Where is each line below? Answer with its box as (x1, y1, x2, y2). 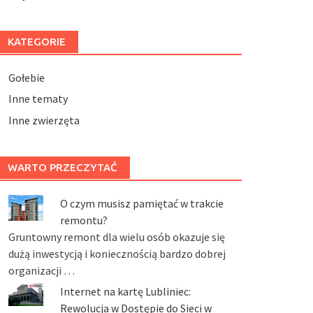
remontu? (59, 212, 108, 227)
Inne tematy (8, 92, 68, 106)
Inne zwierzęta (8, 112, 80, 127)
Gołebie (8, 70, 45, 85)
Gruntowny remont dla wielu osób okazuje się (8, 229, 225, 244)
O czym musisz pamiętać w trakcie (59, 196, 224, 210)
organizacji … (8, 263, 75, 277)
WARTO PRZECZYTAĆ (7, 161, 117, 173)
